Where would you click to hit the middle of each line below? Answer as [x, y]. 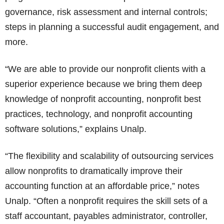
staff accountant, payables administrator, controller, [106, 216]
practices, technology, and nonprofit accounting [99, 114]
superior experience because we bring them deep [103, 84]
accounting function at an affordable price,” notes [102, 186]
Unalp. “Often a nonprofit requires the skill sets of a [106, 201]
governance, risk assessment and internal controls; [106, 12]
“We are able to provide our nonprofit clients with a [105, 69]
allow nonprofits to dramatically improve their [94, 171]
